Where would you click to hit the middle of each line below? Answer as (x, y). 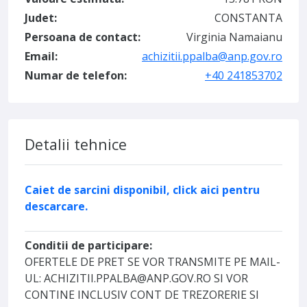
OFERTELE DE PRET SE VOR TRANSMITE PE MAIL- (152, 262)
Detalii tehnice (76, 144)
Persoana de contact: (83, 37)
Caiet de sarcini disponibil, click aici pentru (142, 190)
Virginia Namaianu (234, 37)
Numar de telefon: (76, 75)
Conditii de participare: (88, 245)
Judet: (41, 18)
